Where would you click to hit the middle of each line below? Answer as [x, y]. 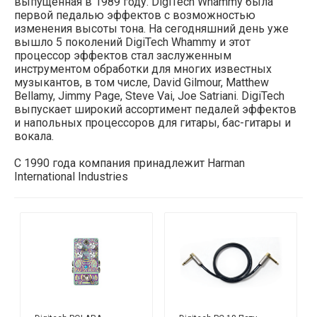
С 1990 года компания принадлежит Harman [129, 163]
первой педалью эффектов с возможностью [135, 16]
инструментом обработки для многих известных [143, 69]
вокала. [34, 137]
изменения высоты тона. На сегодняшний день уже [151, 29]
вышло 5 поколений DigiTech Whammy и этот [132, 42]
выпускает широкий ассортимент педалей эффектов [155, 110]
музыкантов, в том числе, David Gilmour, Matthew [142, 83]
